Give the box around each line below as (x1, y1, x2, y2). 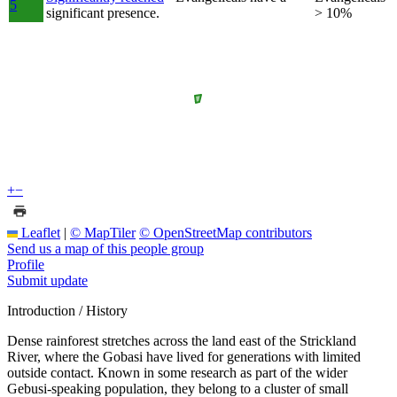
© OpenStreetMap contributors (139, 224, 312, 240)
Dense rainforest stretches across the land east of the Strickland (7, 332, 356, 348)
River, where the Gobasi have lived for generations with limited (7, 348, 361, 364)
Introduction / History (7, 302, 128, 318)
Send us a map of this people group (7, 240, 204, 256)
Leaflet (18, 224, 60, 240)
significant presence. (46, 4, 160, 20)
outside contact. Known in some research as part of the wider (7, 364, 347, 380)
